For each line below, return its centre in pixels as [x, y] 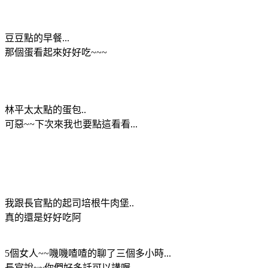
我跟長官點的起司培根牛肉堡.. [69, 203]
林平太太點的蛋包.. [45, 109]
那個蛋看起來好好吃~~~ [56, 52]
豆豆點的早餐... [37, 38]
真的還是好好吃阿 [43, 217]
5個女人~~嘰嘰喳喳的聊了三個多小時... [88, 253]
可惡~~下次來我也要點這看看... [71, 124]
